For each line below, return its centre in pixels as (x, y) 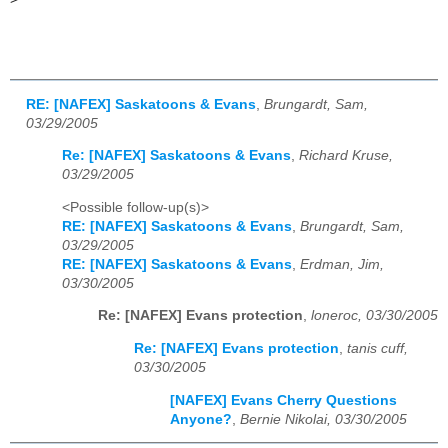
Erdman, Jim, (342, 264)
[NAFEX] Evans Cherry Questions (283, 400)
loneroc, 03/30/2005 (374, 316)
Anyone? (201, 419)
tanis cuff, (377, 349)
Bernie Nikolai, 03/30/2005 (323, 419)
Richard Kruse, (346, 156)
